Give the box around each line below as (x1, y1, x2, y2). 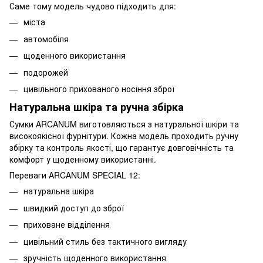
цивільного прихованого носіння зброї (23, 82, 174, 95)
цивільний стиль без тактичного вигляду (23, 235, 187, 247)
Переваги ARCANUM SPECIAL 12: (9, 169, 140, 181)
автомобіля (23, 32, 69, 45)
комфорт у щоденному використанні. (9, 153, 156, 166)
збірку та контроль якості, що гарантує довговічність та (9, 141, 234, 154)
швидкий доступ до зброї (23, 201, 124, 214)
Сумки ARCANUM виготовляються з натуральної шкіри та (9, 118, 239, 130)
